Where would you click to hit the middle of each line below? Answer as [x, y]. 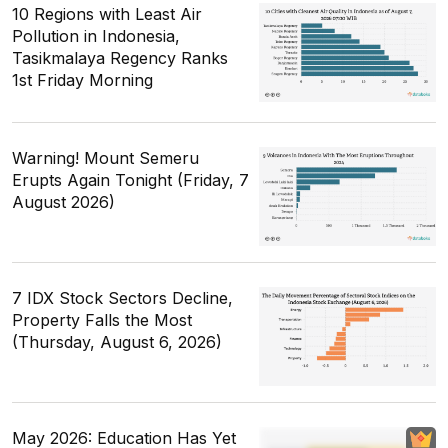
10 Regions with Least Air [107, 14]
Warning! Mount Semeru [105, 158]
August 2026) [63, 202]
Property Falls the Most [102, 320]
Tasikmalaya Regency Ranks [120, 58]
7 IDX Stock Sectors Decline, [122, 298]
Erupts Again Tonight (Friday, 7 [130, 180]
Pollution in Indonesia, [96, 36]
